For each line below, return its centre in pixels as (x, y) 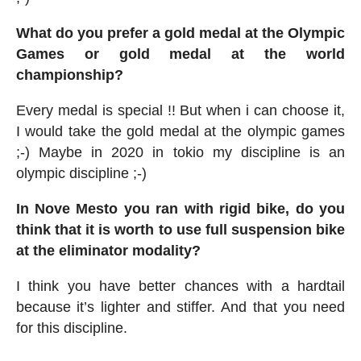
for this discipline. (71, 328)
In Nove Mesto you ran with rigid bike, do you (180, 209)
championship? (69, 75)
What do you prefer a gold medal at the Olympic (180, 33)
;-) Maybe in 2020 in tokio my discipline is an (180, 153)
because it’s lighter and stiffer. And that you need (180, 307)
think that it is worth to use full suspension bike (180, 230)
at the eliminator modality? (108, 251)
